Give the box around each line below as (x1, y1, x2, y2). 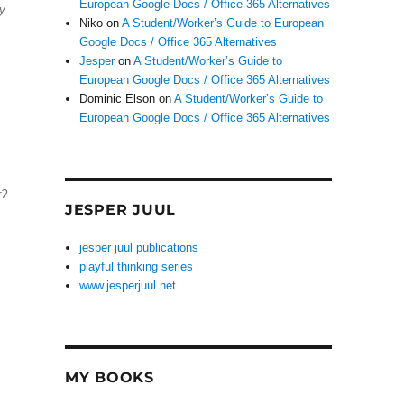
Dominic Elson (79, 92, 156, 106)
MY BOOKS (64, 369, 154, 386)
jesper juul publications (79, 241, 199, 254)
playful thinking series (79, 260, 194, 273)
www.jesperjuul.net (79, 279, 177, 292)
